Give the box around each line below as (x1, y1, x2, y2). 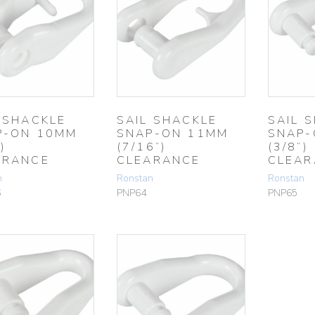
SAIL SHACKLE (116, 112, 218, 129)
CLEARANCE (116, 153, 201, 169)
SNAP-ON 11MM (116, 126, 229, 142)
